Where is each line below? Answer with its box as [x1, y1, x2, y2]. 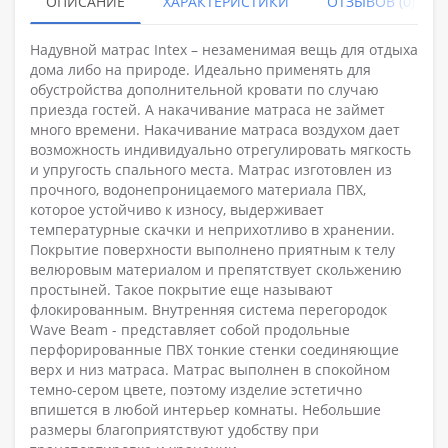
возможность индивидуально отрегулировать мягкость [30, 139, 411, 159]
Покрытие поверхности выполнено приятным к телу [30, 239, 395, 259]
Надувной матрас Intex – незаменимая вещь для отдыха [30, 39, 418, 59]
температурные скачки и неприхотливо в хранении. [30, 219, 395, 239]
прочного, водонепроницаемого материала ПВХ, [30, 179, 366, 199]
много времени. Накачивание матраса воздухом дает [30, 119, 400, 139]
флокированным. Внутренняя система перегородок [30, 299, 387, 319]
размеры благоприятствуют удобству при [30, 419, 319, 439]
